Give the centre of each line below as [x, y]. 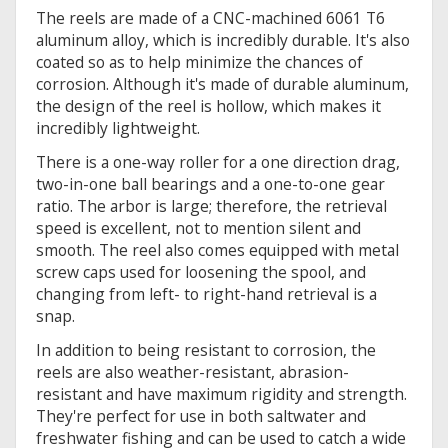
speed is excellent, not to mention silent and [198, 228]
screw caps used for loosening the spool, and [201, 272]
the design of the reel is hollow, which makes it [208, 106]
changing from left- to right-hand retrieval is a [206, 294]
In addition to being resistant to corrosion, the [206, 350]
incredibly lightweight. [118, 128]
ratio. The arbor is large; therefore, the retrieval [211, 206]
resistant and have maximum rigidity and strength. [221, 394]
